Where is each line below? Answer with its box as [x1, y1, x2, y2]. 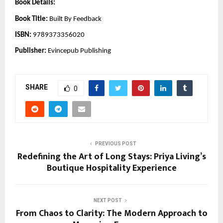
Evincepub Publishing [46, 47, 111, 55]
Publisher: [15, 47, 46, 55]
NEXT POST [93, 197, 122, 203]
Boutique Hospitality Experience [46, 160, 177, 176]
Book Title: [15, 15, 48, 23]
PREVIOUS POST [95, 140, 136, 146]
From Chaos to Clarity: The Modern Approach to [15, 206, 208, 221]
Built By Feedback [48, 15, 102, 23]
